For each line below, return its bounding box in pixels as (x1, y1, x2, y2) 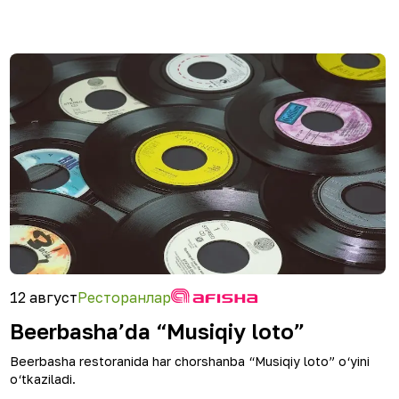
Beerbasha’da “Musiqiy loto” (10, 318, 305, 344)
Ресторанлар (77, 289, 171, 306)
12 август (10, 289, 77, 306)
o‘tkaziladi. (10, 371, 76, 387)
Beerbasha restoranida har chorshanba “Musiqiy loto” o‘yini (10, 354, 370, 369)
